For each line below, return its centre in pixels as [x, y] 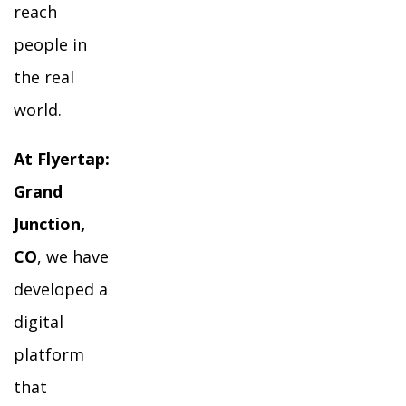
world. [38, 110]
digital [39, 322]
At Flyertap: [62, 159]
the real [44, 77]
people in [50, 44]
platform [49, 354]
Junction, [49, 224]
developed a [61, 289]
